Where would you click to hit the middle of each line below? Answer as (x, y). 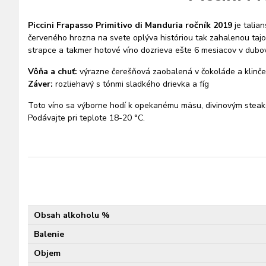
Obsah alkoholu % (72, 215)
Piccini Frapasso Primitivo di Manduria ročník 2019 (130, 25)
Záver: (40, 84)
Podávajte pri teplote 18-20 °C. (86, 118)
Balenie (49, 234)
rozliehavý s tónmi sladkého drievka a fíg (131, 84)
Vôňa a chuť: (53, 72)
